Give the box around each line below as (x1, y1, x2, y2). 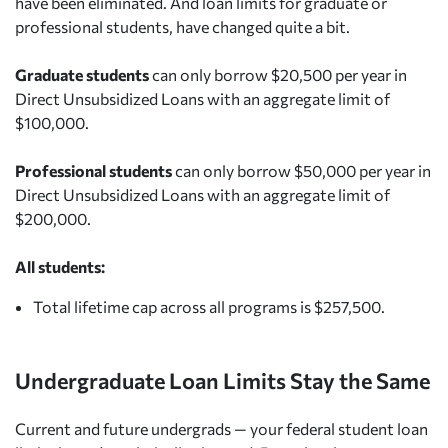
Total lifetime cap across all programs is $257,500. (32, 296, 385, 316)
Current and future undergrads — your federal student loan (15, 418, 428, 438)
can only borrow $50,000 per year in (175, 160, 431, 180)
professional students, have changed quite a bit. (15, 16, 350, 36)
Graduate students (15, 64, 152, 84)
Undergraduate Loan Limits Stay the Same (15, 366, 430, 393)
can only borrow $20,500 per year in (152, 64, 407, 84)
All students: (15, 256, 105, 276)
